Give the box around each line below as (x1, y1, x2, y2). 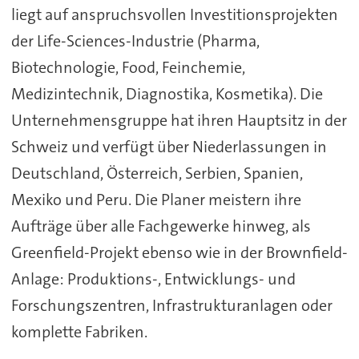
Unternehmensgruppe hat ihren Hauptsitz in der (10, 109, 347, 131)
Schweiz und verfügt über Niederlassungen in (10, 135, 327, 157)
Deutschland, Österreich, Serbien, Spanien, (10, 162, 303, 184)
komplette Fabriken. (10, 321, 147, 342)
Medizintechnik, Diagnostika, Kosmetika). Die (10, 83, 323, 104)
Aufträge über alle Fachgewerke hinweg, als (10, 215, 311, 236)
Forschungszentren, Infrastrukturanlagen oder (10, 294, 333, 316)
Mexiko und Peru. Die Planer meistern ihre (10, 188, 301, 210)
